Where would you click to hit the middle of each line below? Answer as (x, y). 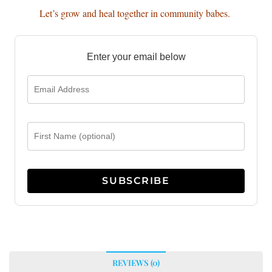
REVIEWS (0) (136, 262)
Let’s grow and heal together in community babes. (136, 13)
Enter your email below (136, 56)
